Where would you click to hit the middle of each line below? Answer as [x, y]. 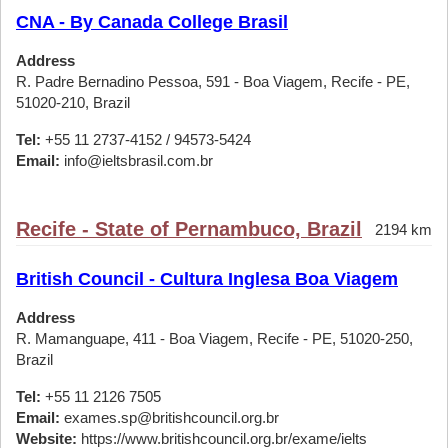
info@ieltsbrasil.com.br [136, 160]
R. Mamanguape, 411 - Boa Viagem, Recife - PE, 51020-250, [214, 338]
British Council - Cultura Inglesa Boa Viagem [207, 279]
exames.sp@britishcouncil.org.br [169, 417]
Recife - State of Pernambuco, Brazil [189, 229]
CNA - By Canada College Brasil [152, 22]
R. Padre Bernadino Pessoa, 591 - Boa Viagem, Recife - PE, [213, 81]
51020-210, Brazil [73, 102]
